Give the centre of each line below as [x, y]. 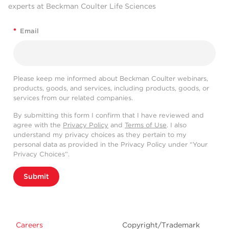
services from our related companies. [73, 98]
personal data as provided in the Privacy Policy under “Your [110, 145]
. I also [177, 125]
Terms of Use [146, 125]
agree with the [38, 125]
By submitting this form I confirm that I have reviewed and [109, 116]
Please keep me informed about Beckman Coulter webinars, [111, 79]
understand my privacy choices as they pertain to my [100, 135]
